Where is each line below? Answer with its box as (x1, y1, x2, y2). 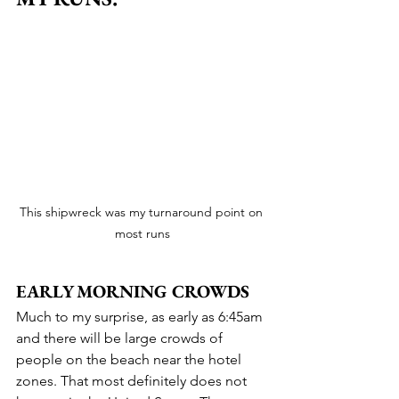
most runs (115, 224, 170, 241)
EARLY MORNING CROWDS (16, 279, 249, 303)
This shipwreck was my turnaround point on (19, 203, 266, 220)
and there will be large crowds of (16, 329, 226, 346)
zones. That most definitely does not (16, 371, 250, 389)
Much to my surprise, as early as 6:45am (16, 307, 266, 325)
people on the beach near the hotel (16, 350, 245, 368)
